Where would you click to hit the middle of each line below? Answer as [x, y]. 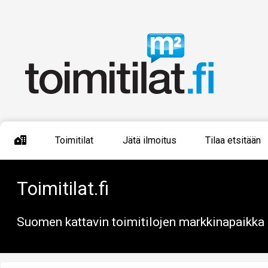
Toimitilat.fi [63, 188]
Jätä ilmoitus [149, 140]
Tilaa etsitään [233, 140]
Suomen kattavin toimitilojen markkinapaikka [141, 222]
